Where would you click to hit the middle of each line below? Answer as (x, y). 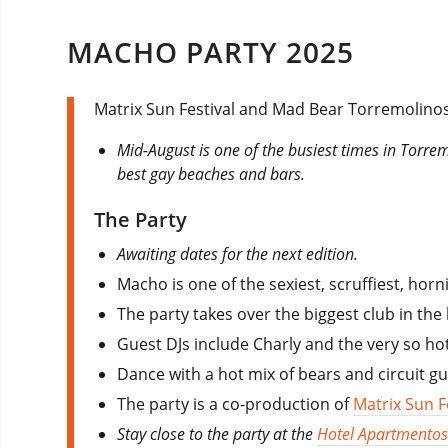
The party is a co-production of (235, 404)
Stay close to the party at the (217, 434)
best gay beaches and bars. (211, 174)
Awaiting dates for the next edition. (238, 254)
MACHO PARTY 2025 (210, 52)
